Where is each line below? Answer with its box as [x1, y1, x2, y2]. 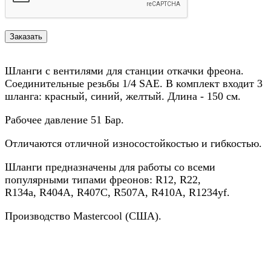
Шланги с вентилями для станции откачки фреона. [5, 64, 244, 77]
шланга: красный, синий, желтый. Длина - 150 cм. [5, 90, 241, 102]
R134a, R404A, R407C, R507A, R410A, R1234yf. [5, 186, 230, 198]
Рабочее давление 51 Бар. [5, 113, 124, 126]
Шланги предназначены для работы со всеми [5, 160, 215, 173]
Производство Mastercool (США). [5, 209, 162, 222]
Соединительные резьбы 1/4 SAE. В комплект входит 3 [5, 77, 263, 90]
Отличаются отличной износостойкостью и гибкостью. [5, 137, 262, 149]
